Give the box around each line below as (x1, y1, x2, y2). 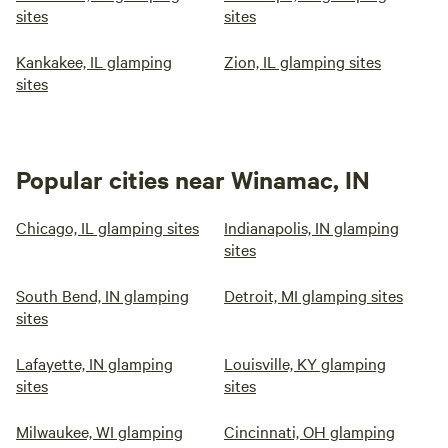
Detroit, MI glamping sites (224, 284, 403, 306)
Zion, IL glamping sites (224, 50, 381, 72)
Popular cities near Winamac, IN (16, 163, 370, 195)
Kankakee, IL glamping (16, 50, 172, 72)
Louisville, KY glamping (224, 352, 386, 374)
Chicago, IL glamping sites (16, 216, 199, 238)
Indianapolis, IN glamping (224, 216, 399, 238)
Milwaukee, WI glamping (16, 420, 183, 442)
